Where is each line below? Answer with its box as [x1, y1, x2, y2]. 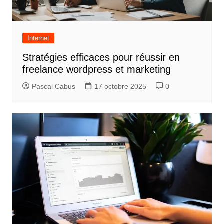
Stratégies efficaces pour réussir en [22, 52, 180, 63]
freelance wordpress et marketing [22, 64, 171, 75]
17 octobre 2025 [94, 82, 146, 91]
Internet [27, 34, 49, 42]
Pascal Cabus [31, 82, 75, 91]
